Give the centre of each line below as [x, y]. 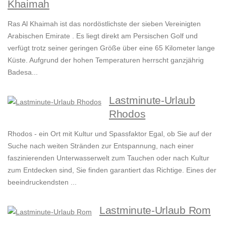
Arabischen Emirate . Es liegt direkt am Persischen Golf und [103, 36]
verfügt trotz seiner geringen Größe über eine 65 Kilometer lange [111, 48]
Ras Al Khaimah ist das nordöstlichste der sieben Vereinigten [104, 24]
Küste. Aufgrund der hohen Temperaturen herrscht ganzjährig [106, 60]
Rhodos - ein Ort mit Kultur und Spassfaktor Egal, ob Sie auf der [110, 134]
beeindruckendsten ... [42, 182]
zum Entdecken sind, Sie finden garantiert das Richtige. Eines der [112, 170]
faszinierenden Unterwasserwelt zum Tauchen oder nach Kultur [108, 158]
